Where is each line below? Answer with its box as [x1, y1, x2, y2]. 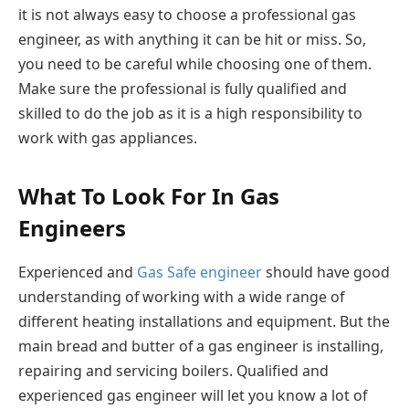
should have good [262, 261, 390, 282]
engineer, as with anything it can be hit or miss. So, [18, 28, 366, 49]
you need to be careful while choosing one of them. [18, 53, 372, 74]
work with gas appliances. [18, 127, 197, 148]
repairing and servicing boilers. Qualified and [18, 360, 329, 381]
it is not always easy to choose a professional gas [18, 4, 356, 25]
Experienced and [18, 261, 137, 282]
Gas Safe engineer [137, 261, 262, 282]
